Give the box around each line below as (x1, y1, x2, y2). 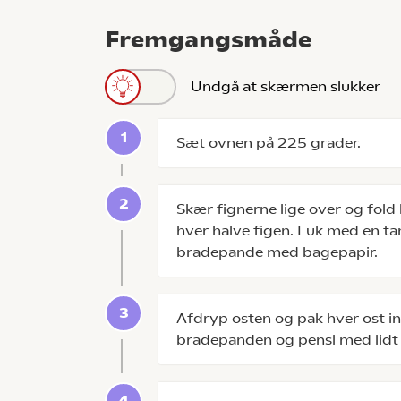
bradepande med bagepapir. (176, 243, 385, 260)
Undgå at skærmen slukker (191, 78, 380, 95)
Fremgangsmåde (105, 26, 311, 53)
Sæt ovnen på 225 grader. (176, 134, 368, 151)
